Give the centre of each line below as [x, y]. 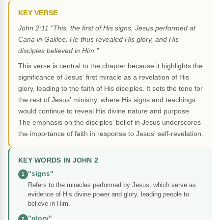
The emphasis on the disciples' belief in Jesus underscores [110, 123]
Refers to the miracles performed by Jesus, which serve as [112, 185]
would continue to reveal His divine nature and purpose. [105, 111]
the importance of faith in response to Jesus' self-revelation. [111, 134]
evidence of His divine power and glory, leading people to [109, 194]
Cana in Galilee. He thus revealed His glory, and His [98, 40]
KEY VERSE [38, 13]
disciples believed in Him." [58, 51]
